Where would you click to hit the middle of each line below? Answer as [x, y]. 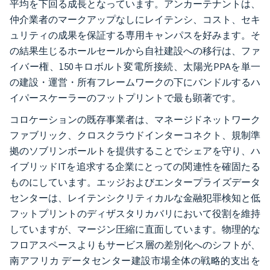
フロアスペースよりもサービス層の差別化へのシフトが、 [135, 245]
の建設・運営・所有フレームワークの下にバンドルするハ [135, 82]
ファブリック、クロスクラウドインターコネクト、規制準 [135, 135]
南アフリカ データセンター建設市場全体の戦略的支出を [135, 260]
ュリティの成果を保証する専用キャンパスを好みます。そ [135, 35]
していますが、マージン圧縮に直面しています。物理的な [135, 229]
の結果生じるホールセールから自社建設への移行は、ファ [135, 51]
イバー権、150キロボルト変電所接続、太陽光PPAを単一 [135, 66]
